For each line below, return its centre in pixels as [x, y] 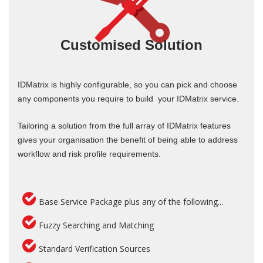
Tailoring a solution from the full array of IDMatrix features [124, 126]
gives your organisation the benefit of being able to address [128, 140]
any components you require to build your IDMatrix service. [128, 99]
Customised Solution [131, 45]
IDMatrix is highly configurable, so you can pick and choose [127, 85]
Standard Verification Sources [95, 249]
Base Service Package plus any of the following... [131, 202]
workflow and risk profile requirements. [89, 154]
